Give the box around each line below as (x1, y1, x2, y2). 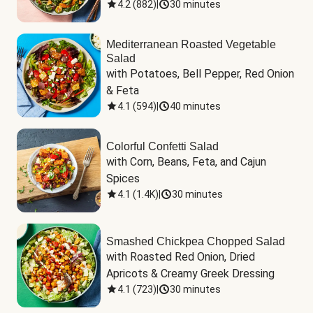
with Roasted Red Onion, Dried (106, 250, 255, 263)
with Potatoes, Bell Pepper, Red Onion (106, 67, 294, 80)
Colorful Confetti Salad (106, 140, 219, 152)
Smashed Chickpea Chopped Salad (106, 235, 285, 247)
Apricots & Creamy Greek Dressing (106, 267, 275, 280)
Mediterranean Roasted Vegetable (106, 38, 276, 50)
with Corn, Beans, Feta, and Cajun (106, 155, 266, 168)
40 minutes (170, 101, 221, 112)
